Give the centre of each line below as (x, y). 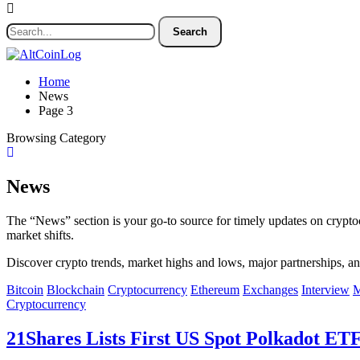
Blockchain (76, 289)
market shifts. (40, 235)
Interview (325, 289)
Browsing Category (56, 138)
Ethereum (215, 289)
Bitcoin (25, 289)
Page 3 (56, 110)
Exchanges (270, 289)
